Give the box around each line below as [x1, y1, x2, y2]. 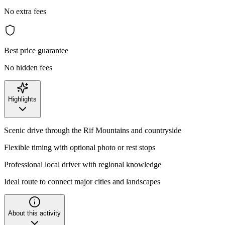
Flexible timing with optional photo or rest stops [4, 143, 155, 152]
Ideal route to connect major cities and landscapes [4, 177, 160, 186]
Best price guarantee [4, 46, 68, 55]
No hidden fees [4, 63, 52, 72]
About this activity [8, 209, 61, 217]
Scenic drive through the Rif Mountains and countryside [4, 126, 181, 135]
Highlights [8, 95, 37, 103]
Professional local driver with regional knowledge [4, 160, 161, 169]
